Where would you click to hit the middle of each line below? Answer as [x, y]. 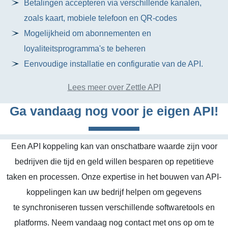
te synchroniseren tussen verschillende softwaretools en [114, 207]
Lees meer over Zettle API [114, 87]
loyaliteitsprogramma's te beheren [85, 49]
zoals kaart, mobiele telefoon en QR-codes [101, 18]
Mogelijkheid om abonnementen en [88, 33]
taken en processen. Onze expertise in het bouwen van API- [114, 177]
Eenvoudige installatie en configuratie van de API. [114, 64]
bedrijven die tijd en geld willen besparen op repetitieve [114, 162]
